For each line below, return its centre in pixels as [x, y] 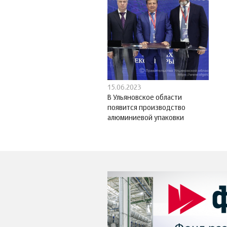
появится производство [146, 108]
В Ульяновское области [145, 98]
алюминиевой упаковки [146, 118]
